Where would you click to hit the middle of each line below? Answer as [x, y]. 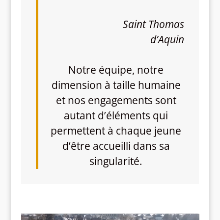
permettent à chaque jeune [116, 130]
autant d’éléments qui [116, 115]
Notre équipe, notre [116, 69]
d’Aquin [167, 39]
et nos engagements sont [116, 100]
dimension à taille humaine [116, 85]
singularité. [116, 161]
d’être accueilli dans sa [116, 146]
